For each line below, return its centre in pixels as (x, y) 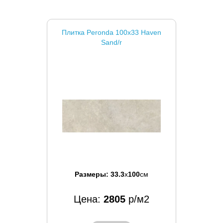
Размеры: (93, 174)
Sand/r (111, 42)
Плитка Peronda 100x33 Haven (111, 32)
